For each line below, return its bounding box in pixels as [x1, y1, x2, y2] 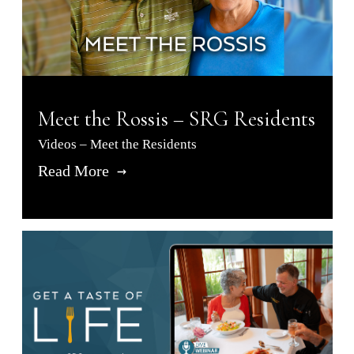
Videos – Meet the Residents [37, 137, 197, 153]
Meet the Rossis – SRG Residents [37, 106, 315, 133]
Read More [37, 162, 113, 180]
